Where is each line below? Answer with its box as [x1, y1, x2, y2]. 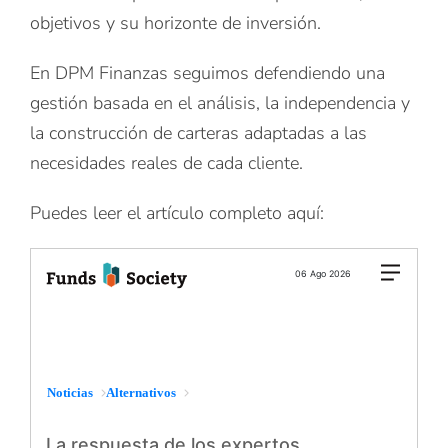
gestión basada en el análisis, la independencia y [29, 91, 410, 115]
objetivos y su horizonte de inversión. [29, 11, 321, 35]
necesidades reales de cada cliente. [29, 151, 303, 175]
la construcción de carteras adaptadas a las [29, 121, 367, 145]
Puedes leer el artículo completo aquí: [29, 201, 324, 225]
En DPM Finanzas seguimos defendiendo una [29, 61, 385, 85]
